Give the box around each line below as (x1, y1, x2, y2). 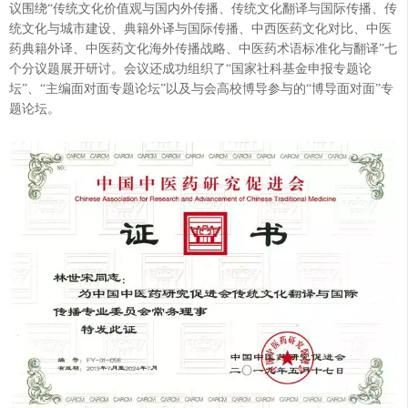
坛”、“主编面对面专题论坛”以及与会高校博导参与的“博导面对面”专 (9, 81, 393, 96)
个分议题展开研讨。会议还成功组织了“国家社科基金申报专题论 (9, 61, 372, 76)
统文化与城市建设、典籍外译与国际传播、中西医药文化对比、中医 (9, 21, 392, 36)
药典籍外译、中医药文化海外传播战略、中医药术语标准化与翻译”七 (9, 41, 397, 56)
